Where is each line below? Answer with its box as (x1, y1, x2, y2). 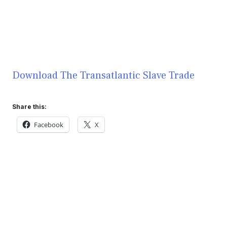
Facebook (34, 120, 63, 129)
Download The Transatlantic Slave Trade (12, 68, 195, 82)
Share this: (12, 102, 47, 110)
